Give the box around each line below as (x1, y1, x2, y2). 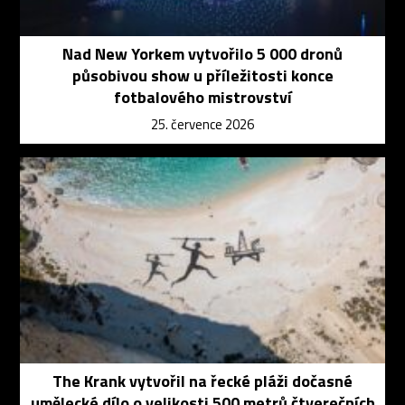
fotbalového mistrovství (113, 85, 292, 110)
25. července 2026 (151, 114, 254, 136)
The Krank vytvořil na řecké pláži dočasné (52, 368, 353, 393)
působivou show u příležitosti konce (71, 63, 334, 89)
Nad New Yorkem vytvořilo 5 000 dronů (62, 42, 343, 67)
